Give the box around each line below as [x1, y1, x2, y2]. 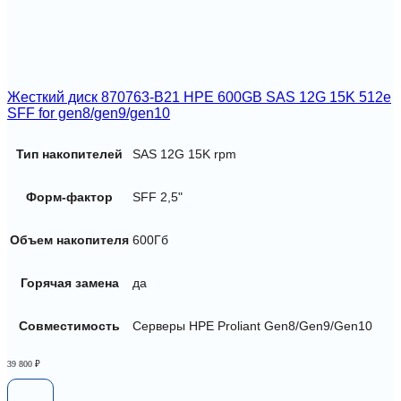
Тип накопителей [16, 146, 123, 161]
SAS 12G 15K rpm [132, 146, 236, 161]
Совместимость [19, 318, 120, 333]
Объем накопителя [10, 232, 129, 247]
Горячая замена [20, 275, 119, 290]
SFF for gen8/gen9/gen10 [7, 106, 170, 122]
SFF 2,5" [132, 189, 183, 204]
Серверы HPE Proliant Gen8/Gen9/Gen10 [132, 318, 372, 333]
